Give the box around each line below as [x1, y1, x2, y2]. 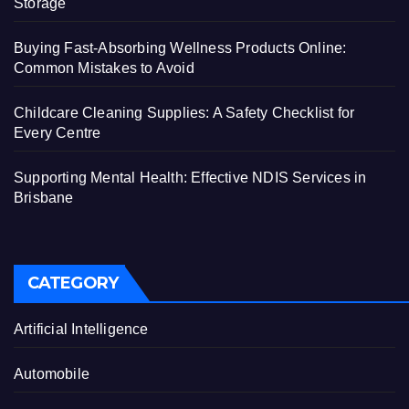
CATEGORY [27, 273, 118, 294]
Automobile [14, 366, 89, 383]
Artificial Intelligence [14, 321, 149, 338]
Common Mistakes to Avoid [14, 59, 194, 76]
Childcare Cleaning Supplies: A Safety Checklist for [14, 104, 355, 121]
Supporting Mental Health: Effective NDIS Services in [14, 169, 367, 185]
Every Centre [14, 124, 101, 141]
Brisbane [14, 189, 74, 205]
